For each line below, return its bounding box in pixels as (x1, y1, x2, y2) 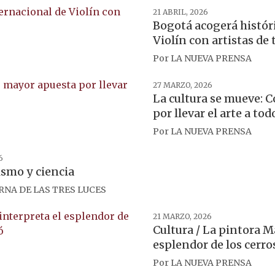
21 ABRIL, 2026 (153, 7, 208, 17)
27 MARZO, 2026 (153, 80, 212, 90)
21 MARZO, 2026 (153, 212, 212, 221)
